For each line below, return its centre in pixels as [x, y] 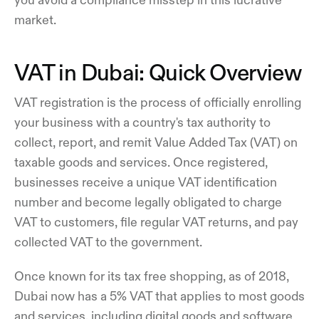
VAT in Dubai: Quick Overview [158, 72]
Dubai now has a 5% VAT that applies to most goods [159, 296]
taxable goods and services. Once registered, [141, 162]
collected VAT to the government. [108, 242]
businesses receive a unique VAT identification [146, 182]
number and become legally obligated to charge [148, 202]
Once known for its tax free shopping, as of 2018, [152, 276]
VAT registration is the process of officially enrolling [158, 102]
